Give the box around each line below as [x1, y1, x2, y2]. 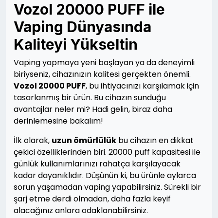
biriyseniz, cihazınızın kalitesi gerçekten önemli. [14, 69, 191, 80]
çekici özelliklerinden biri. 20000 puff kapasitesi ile [14, 146, 200, 158]
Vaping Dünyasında [14, 18, 151, 36]
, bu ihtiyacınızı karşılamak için [86, 80, 199, 91]
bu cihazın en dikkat [116, 135, 194, 146]
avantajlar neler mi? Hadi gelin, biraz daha [14, 104, 172, 115]
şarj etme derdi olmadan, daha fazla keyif [14, 193, 171, 204]
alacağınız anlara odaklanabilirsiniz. [14, 205, 148, 216]
